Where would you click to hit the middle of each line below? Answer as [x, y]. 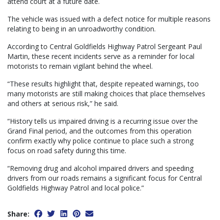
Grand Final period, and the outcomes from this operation [99, 131]
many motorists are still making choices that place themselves [106, 93]
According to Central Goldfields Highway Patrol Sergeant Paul [105, 46]
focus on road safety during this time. [67, 150]
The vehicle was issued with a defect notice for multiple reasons [109, 19]
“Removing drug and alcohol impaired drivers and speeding [100, 168]
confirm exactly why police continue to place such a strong [100, 140]
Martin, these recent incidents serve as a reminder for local [101, 56]
